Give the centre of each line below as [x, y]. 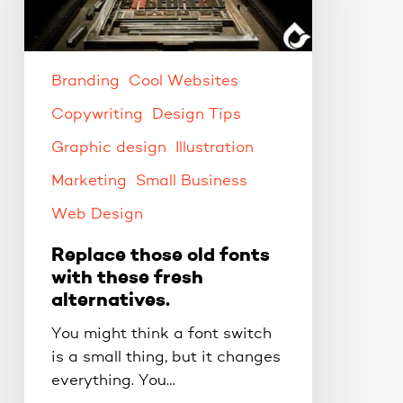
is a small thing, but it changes [166, 357]
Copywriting [97, 114]
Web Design [97, 214]
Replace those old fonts [160, 255]
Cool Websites [183, 81]
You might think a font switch [161, 334]
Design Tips [196, 114]
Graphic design [108, 148]
